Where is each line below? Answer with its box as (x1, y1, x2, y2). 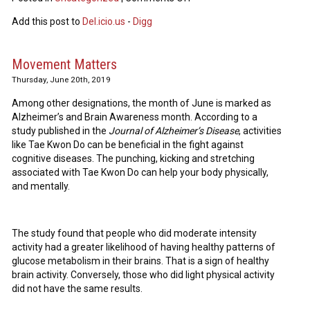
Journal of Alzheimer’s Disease (109, 125, 239, 137)
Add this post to (12, 16, 83, 28)
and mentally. (12, 181, 71, 192)
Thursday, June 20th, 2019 (12, 75, 111, 85)
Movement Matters (12, 56, 118, 73)
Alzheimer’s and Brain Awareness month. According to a (12, 111, 258, 123)
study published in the (12, 125, 109, 137)
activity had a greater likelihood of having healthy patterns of (12, 241, 276, 253)
